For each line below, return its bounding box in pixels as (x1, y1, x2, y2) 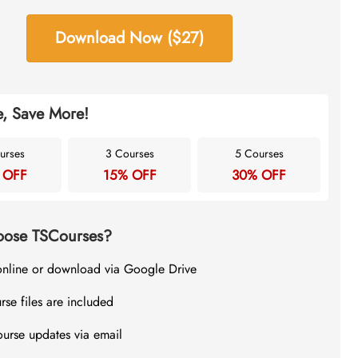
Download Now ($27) (55, 26, 205, 50)
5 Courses (234, 145, 284, 161)
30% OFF (232, 165, 287, 185)
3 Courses (105, 145, 154, 161)
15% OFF (102, 165, 157, 185)
